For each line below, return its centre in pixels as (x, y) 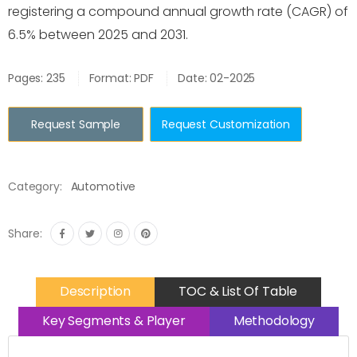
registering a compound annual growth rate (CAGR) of (178, 12)
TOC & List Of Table (238, 291)
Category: (35, 186)
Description (95, 291)
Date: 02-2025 (217, 78)
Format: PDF (122, 78)
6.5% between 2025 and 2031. (98, 35)
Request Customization (226, 124)
